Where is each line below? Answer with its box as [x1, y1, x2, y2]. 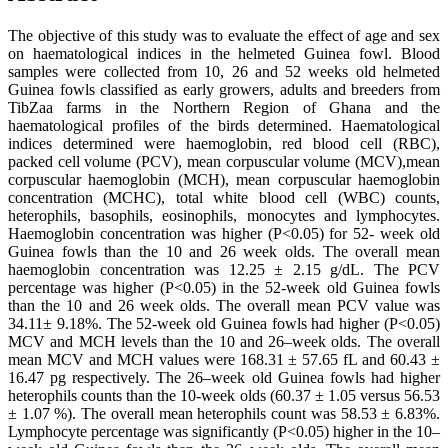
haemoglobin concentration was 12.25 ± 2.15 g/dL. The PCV [8, 261, 440, 279]
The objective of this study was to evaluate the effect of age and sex [8, 27, 440, 45]
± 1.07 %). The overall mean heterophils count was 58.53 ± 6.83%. [8, 405, 440, 423]
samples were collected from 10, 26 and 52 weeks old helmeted [8, 63, 440, 81]
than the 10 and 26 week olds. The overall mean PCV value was [8, 297, 440, 315]
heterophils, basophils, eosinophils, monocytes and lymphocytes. [8, 207, 440, 225]
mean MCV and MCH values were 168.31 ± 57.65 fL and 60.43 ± [8, 351, 440, 369]
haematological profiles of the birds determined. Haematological [8, 117, 440, 135]
